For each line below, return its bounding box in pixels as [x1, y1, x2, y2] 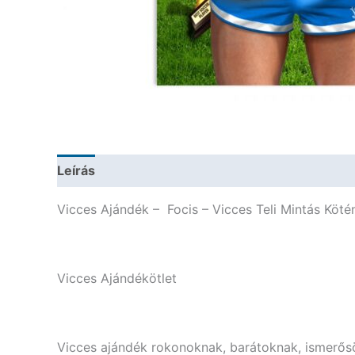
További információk [112, 162, 238, 178]
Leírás [57, 162, 95, 178]
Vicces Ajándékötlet [57, 269, 177, 286]
